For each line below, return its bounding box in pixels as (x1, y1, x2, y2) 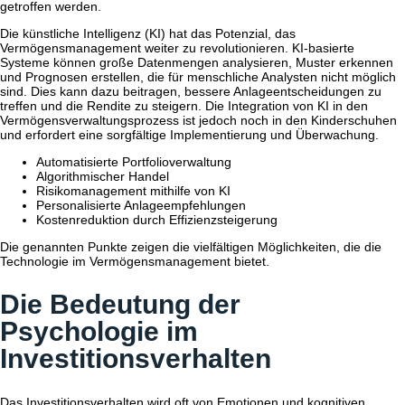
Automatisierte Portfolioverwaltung (36, 155, 231, 170)
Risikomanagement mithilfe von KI (36, 184, 231, 199)
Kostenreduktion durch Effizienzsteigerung (36, 212, 278, 228)
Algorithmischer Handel (36, 169, 169, 184)
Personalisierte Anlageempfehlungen (36, 198, 246, 213)
